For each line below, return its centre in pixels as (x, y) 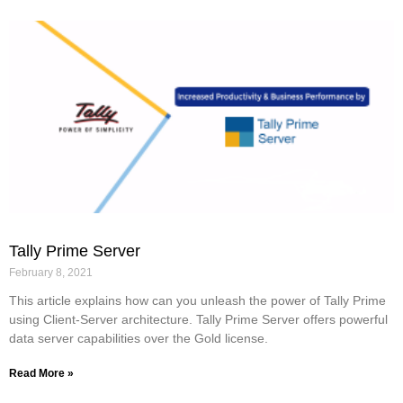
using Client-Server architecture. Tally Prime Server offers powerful (198, 319)
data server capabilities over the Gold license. (139, 338)
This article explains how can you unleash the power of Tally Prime (197, 300)
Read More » (41, 373)
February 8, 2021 (51, 272)
